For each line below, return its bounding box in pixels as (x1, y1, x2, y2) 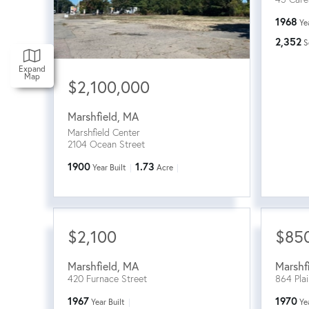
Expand (19, 63, 46, 74)
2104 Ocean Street (68, 137, 145, 150)
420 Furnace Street (68, 272, 147, 285)
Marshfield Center (68, 126, 140, 139)
